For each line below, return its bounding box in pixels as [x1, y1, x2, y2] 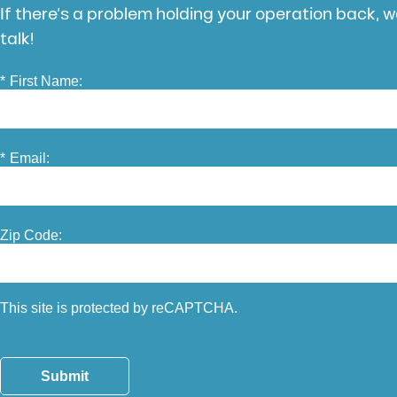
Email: [10, 151, 51, 167]
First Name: [10, 74, 83, 90]
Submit [41, 369, 90, 385]
